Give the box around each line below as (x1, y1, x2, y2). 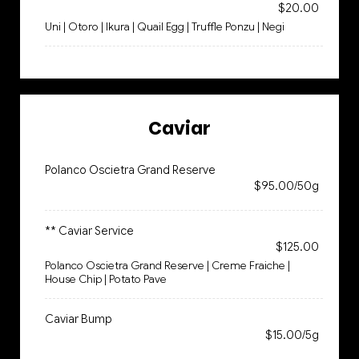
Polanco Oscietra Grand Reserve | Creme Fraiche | (45, 259, 290, 272)
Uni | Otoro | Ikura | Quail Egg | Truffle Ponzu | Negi (45, 20, 284, 34)
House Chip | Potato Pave (45, 272, 167, 286)
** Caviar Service (45, 224, 134, 238)
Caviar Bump (45, 312, 112, 326)
